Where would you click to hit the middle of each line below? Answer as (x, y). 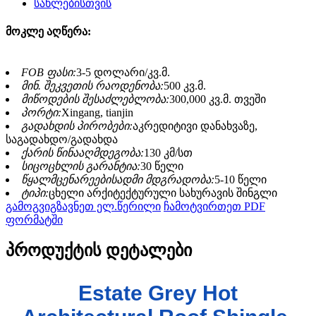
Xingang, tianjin (97, 113)
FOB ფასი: (49, 73)
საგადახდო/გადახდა (62, 140)
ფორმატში (34, 220)
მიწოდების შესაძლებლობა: (95, 99)
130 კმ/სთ (168, 153)
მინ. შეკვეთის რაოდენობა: (92, 86)
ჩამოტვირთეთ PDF (214, 207)
